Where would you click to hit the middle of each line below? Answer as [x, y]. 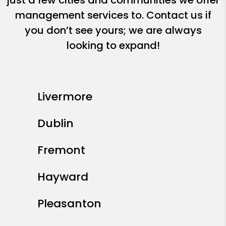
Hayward [63, 177]
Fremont [61, 150]
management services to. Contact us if [113, 15]
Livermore [65, 97]
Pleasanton [69, 204]
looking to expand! [113, 46]
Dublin [55, 124]
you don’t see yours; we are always [113, 31]
